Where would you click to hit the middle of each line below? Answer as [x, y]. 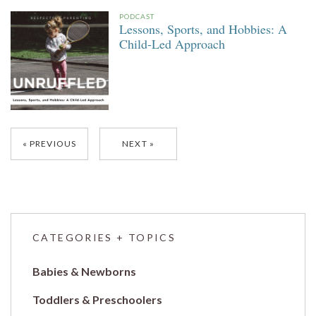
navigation [52, 159]
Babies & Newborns [84, 271]
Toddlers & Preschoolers [97, 299]
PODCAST [137, 17]
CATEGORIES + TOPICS [104, 237]
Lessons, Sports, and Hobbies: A [203, 29]
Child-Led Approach [172, 44]
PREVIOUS [53, 143]
